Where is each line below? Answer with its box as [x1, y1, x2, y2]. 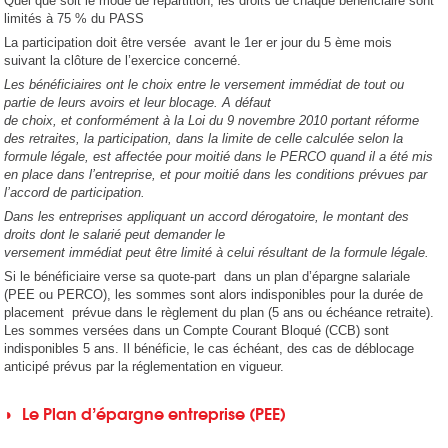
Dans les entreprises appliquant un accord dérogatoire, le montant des [4, 209, 410, 225]
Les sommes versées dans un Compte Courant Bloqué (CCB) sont [4, 323, 390, 339]
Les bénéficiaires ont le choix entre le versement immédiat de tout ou [4, 77, 405, 93]
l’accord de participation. [4, 185, 146, 201]
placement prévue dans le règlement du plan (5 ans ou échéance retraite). [4, 305, 435, 321]
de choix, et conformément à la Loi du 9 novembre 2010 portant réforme [4, 113, 420, 129]
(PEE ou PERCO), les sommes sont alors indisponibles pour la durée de [4, 287, 424, 303]
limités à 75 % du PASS [4, 11, 145, 27]
